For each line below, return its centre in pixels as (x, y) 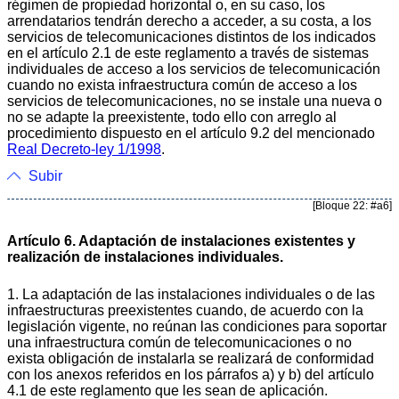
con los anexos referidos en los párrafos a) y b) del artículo (191, 374)
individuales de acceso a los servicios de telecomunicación (194, 69)
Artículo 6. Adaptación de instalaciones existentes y (181, 240)
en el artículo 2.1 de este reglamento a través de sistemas (188, 53)
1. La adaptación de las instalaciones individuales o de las (191, 294)
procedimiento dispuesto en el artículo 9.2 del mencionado (191, 133)
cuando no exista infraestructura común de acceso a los (182, 85)
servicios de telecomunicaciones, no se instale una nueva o (195, 101)
